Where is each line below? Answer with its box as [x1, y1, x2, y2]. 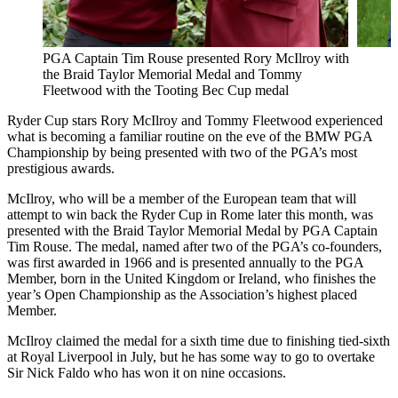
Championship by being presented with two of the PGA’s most [7, 144, 357, 160]
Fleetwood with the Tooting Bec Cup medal [43, 82, 289, 98]
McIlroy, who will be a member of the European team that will [7, 190, 356, 206]
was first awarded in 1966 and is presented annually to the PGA [7, 254, 363, 270]
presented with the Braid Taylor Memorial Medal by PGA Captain [7, 222, 378, 238]
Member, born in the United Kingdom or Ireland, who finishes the [7, 270, 376, 286]
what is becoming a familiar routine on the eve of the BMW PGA [7, 128, 372, 144]
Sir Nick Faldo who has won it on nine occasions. [7, 364, 286, 380]
